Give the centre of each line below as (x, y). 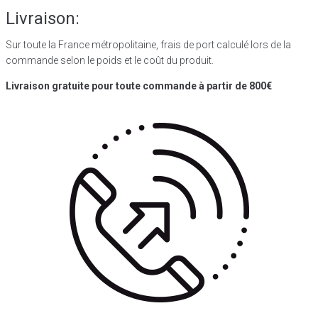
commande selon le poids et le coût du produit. (110, 60)
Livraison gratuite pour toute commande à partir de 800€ (139, 86)
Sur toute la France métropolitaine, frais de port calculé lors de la (148, 44)
